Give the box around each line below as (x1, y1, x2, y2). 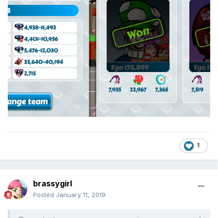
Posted (33, 191, 56, 199)
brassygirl (33, 179, 72, 189)
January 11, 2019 (56, 191, 106, 199)
